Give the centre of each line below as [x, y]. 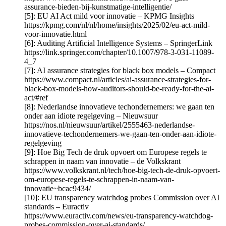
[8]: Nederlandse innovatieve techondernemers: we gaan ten [119, 107]
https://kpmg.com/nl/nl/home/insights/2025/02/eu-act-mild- [117, 25]
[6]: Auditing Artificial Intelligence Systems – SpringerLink [118, 43]
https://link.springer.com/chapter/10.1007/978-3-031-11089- [119, 52]
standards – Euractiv [56, 207]
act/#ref [36, 98]
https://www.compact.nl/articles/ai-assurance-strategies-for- [118, 80]
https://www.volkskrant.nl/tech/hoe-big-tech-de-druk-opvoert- [122, 171]
